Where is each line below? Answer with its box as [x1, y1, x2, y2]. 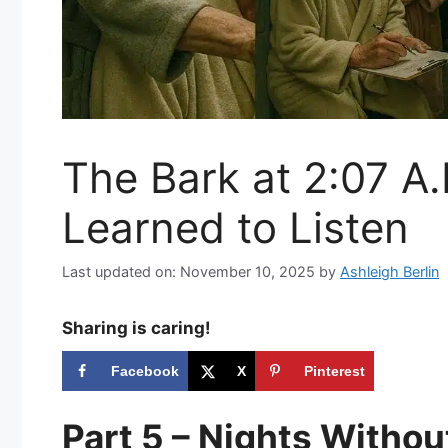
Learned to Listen [62, 202, 409, 254]
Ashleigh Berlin [340, 262, 439, 280]
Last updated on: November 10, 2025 [62, 262, 315, 280]
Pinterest [304, 362, 365, 379]
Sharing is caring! [62, 317, 211, 338]
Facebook [111, 362, 179, 379]
